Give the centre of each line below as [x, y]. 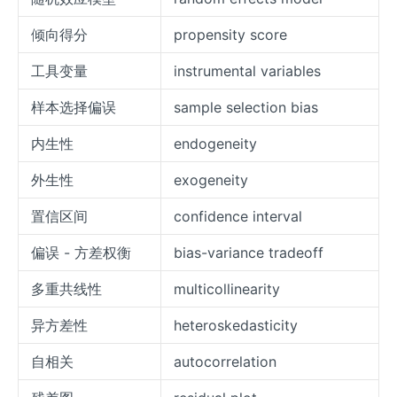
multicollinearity [227, 289]
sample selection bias [246, 108]
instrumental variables [247, 71]
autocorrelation [225, 362]
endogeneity [215, 144]
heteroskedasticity [236, 326]
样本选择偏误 [74, 108]
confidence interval [238, 217]
